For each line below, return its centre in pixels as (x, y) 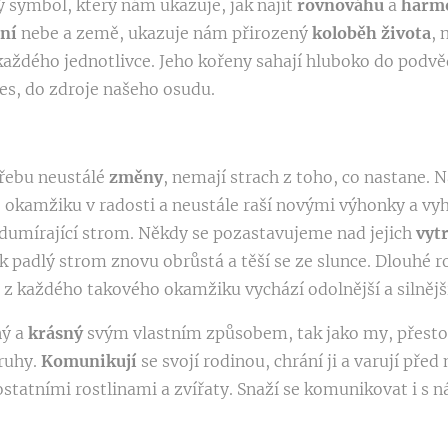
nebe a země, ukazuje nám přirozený (166, 32)
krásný (57, 332)
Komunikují (91, 360)
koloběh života (371, 32)
